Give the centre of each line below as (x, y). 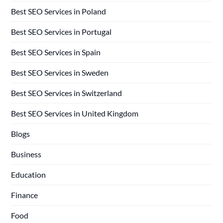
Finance (25, 195)
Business (26, 154)
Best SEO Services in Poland (59, 11)
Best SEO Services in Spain (56, 52)
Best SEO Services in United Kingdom (75, 113)
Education (29, 175)
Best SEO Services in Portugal (61, 32)
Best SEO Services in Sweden (60, 73)
